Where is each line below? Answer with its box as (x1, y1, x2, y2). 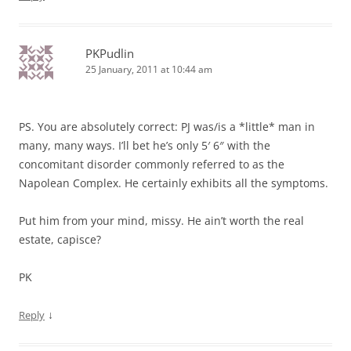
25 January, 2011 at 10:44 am (85, 62, 212, 76)
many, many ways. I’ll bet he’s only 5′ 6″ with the (19, 137, 270, 153)
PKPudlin (85, 45, 134, 61)
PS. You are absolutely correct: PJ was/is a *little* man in (19, 118, 315, 134)
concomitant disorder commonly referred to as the (19, 156, 284, 172)
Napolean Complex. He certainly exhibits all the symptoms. (19, 175, 328, 190)
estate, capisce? (19, 231, 101, 247)
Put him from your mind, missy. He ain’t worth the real (19, 212, 304, 228)
